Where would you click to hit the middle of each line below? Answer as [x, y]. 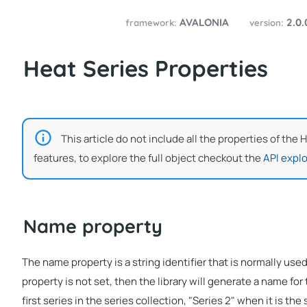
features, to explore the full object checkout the [148, 158]
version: [267, 23]
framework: [151, 23]
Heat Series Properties [146, 68]
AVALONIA [205, 23]
